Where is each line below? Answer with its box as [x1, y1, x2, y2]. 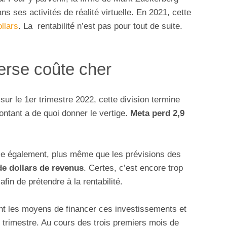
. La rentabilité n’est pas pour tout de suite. [18, 21, 182, 31]
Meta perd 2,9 [130, 108, 184, 118]
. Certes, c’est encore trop [84, 163, 183, 173]
